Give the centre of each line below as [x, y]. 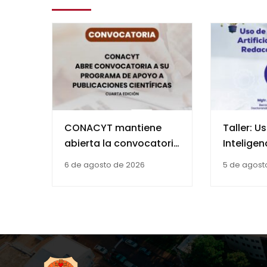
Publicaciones [98, 190]
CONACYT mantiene [113, 128]
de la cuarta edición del [122, 159]
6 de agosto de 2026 [105, 165]
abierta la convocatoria [122, 144]
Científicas [91, 206]
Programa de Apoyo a [117, 175]
